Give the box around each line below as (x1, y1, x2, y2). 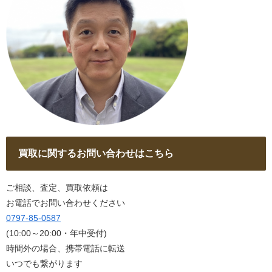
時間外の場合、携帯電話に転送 (6, 243, 125, 254)
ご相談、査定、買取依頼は (6, 183, 108, 193)
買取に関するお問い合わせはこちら (18, 148, 174, 159)
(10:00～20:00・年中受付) (6, 228, 107, 239)
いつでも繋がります (6, 259, 83, 269)
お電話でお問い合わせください (6, 198, 125, 208)
